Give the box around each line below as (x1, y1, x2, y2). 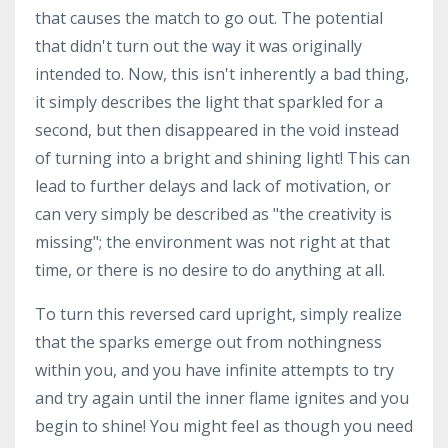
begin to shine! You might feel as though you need (35, 415, 413, 437)
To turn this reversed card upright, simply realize (35, 303, 402, 325)
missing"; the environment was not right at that (35, 231, 390, 253)
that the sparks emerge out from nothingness (35, 331, 382, 353)
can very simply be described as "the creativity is (35, 203, 392, 225)
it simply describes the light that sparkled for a (35, 91, 383, 113)
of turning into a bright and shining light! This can (35, 147, 410, 169)
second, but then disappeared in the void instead (35, 119, 399, 141)
